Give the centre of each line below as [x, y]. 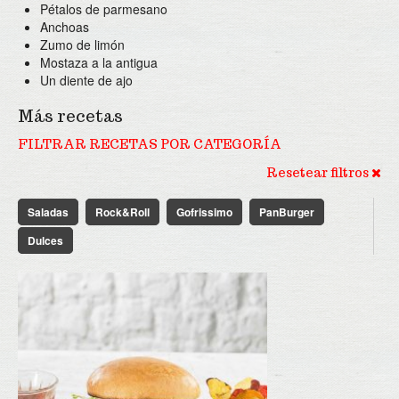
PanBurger [287, 212]
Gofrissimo [204, 212]
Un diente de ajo [86, 80]
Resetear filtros [319, 173]
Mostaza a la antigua [99, 62]
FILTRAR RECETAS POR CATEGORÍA [150, 144]
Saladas [48, 212]
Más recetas [70, 116]
